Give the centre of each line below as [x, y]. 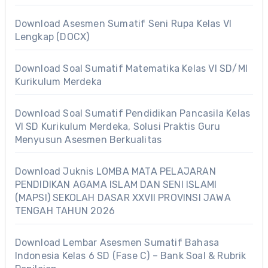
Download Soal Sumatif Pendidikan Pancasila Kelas [133, 113]
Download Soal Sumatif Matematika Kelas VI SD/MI [131, 68]
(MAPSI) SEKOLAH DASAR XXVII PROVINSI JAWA [123, 197]
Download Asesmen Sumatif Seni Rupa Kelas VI [123, 23]
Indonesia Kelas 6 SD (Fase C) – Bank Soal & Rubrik [130, 255]
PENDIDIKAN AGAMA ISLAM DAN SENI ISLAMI [116, 184]
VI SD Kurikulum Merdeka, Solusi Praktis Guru [118, 126]
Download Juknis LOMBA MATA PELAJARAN [115, 171]
